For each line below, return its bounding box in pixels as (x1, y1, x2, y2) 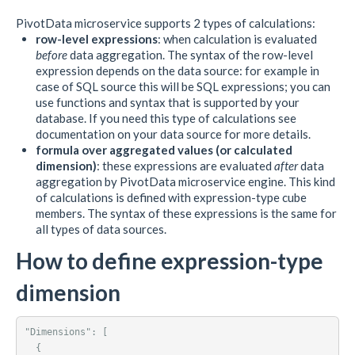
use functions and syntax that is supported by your (36, 94, 300, 109)
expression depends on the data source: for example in (36, 63, 319, 78)
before (36, 47, 67, 62)
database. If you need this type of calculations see (36, 110, 296, 125)
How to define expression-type (16, 246, 323, 274)
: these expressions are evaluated (97, 158, 274, 173)
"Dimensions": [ (24, 326, 108, 338)
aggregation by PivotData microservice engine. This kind (36, 174, 335, 189)
